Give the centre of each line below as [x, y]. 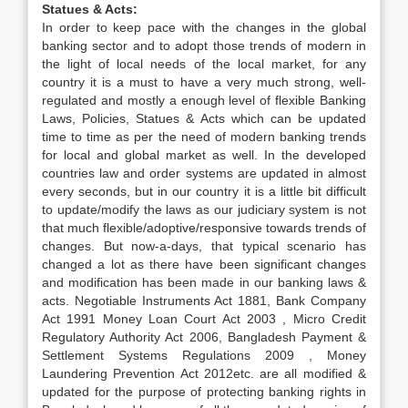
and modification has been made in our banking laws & [204, 282]
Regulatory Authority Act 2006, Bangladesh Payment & [204, 337]
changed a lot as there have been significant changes [204, 264]
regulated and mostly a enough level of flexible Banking [204, 100]
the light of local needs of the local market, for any [204, 64]
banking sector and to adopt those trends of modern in [204, 46]
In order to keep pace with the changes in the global [204, 27]
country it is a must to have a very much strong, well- [204, 82]
